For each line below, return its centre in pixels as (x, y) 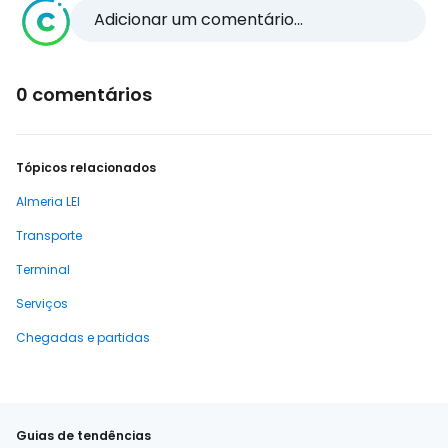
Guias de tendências (83, 435)
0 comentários (84, 94)
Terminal (43, 269)
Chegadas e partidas (83, 337)
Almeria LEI (48, 201)
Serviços (42, 303)
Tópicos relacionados (86, 167)
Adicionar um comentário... (198, 19)
